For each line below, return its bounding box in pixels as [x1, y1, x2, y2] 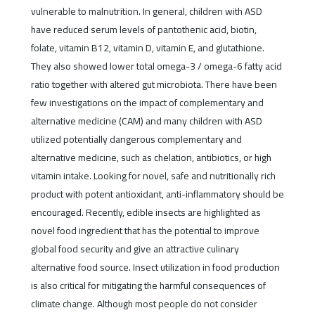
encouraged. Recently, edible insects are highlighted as [30, 203, 261, 222]
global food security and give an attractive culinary [30, 240, 239, 259]
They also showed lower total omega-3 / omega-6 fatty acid [30, 57, 282, 76]
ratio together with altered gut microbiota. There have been [30, 75, 277, 94]
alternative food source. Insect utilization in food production [30, 258, 280, 277]
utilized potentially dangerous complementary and [30, 130, 242, 149]
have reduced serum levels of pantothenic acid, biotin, [30, 20, 257, 39]
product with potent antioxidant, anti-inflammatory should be [30, 185, 284, 204]
